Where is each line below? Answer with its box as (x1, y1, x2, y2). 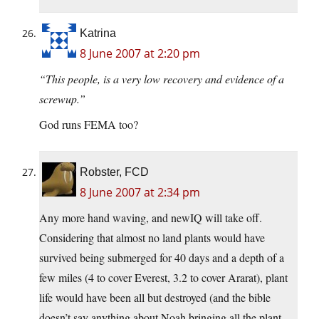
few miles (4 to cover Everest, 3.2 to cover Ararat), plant (39, 270, 288, 286)
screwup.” (39, 91, 85, 107)
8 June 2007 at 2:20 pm (80, 46, 200, 62)
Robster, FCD (80, 166, 149, 179)
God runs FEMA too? (39, 117, 138, 132)
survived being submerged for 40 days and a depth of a (39, 250, 284, 266)
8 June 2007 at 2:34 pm (80, 184, 200, 201)
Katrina (80, 27, 116, 40)
